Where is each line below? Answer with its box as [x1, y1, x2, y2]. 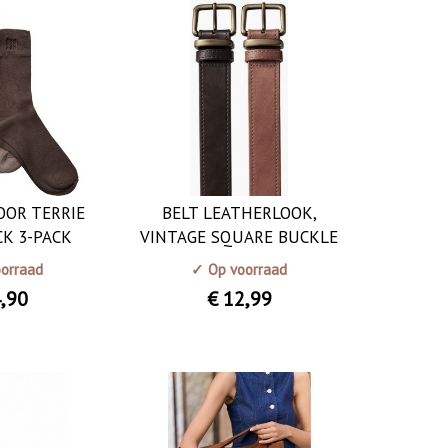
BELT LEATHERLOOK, [161, 201, 317, 224]
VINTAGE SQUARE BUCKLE [140, 225, 339, 248]
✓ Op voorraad [191, 259, 288, 279]
